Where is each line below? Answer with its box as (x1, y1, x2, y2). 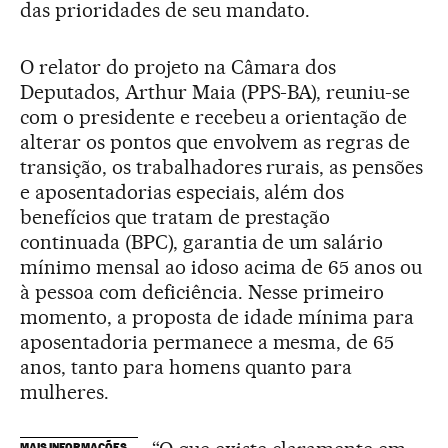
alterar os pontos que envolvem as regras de (20, 130, 411, 155)
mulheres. (20, 380, 109, 405)
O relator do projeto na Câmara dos (20, 55, 337, 80)
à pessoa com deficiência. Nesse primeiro (20, 280, 385, 305)
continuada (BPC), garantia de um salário (20, 230, 384, 255)
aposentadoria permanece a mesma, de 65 (20, 330, 395, 355)
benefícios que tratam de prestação (20, 205, 331, 230)
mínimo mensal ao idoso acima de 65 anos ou (20, 255, 423, 280)
